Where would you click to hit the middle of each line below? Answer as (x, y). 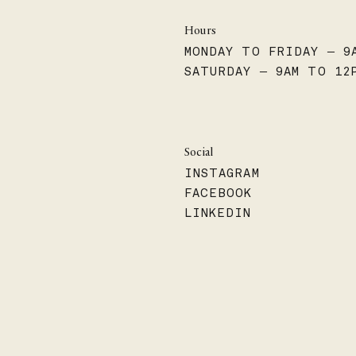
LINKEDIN (218, 213)
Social (199, 153)
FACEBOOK (218, 193)
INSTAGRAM (222, 173)
